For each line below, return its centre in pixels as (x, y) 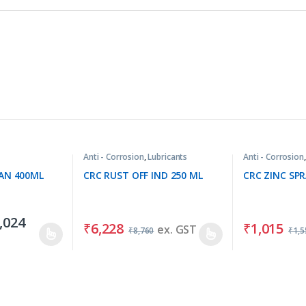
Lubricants (168, 156)
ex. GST (177, 230)
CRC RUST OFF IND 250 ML (143, 176)
